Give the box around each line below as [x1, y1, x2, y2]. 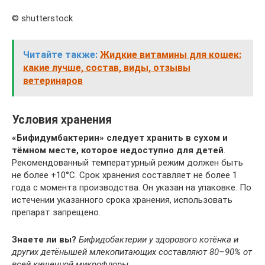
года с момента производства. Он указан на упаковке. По [12, 182, 251, 193]
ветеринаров [23, 75, 83, 86]
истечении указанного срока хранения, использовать [12, 194, 232, 205]
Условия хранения [12, 113, 112, 127]
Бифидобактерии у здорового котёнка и [79, 234, 238, 245]
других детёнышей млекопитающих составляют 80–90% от [12, 246, 252, 257]
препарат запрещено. [12, 206, 101, 218]
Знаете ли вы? [12, 234, 76, 245]
